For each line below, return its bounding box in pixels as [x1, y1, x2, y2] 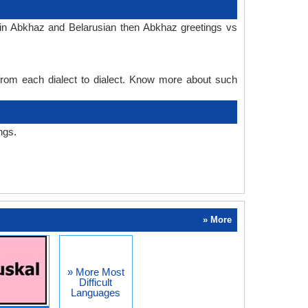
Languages [71, 286, 120, 298]
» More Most [67, 265, 124, 278]
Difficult [79, 276, 112, 288]
